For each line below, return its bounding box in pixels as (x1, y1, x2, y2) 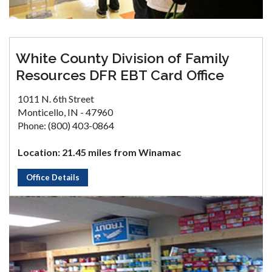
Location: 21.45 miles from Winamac (18, 146, 181, 158)
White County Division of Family (16, 50, 229, 67)
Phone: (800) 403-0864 (18, 120, 114, 132)
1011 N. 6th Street (18, 93, 94, 105)
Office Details (26, 172, 80, 183)
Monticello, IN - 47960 (18, 106, 113, 118)
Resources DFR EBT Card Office (16, 67, 224, 84)
